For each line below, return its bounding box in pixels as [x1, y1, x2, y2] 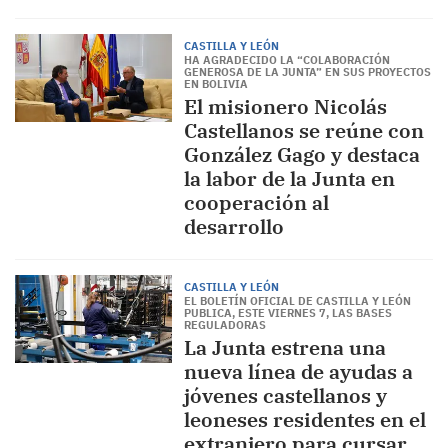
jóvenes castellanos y [183, 382, 387, 409]
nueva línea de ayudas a [183, 358, 413, 385]
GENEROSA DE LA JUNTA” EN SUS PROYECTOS [183, 65, 431, 79]
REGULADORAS [183, 318, 266, 332]
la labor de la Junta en [183, 165, 395, 192]
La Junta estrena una [183, 334, 386, 361]
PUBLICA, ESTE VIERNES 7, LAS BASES [183, 306, 392, 320]
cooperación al [183, 189, 329, 216]
